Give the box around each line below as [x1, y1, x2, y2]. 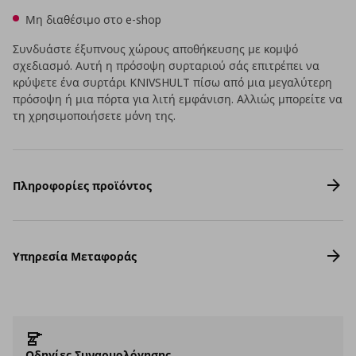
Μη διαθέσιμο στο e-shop [25, 12, 161, 27]
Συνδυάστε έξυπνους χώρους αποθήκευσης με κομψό [13, 41, 298, 56]
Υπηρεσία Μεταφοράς [13, 248, 137, 264]
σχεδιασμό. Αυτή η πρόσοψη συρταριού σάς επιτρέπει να [13, 58, 319, 73]
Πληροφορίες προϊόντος [13, 177, 152, 193]
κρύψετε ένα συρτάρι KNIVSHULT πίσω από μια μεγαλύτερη [13, 75, 332, 90]
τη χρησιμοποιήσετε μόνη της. [13, 108, 176, 123]
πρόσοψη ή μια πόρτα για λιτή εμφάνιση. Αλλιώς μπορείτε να [13, 91, 342, 106]
